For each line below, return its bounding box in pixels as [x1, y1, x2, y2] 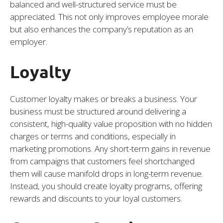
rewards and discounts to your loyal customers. [10, 192, 182, 204]
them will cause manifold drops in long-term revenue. [10, 167, 203, 179]
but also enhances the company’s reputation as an [10, 23, 193, 35]
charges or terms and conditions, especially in [10, 130, 176, 142]
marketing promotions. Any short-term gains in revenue [10, 142, 211, 154]
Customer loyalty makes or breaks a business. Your [10, 93, 197, 105]
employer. [10, 36, 47, 48]
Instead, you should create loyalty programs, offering [10, 180, 202, 192]
